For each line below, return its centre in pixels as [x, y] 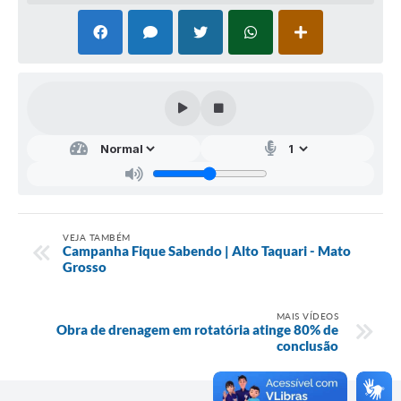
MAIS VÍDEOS [307, 316]
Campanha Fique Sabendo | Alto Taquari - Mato [207, 250]
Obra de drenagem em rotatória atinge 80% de [197, 329]
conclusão [307, 345]
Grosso [85, 266]
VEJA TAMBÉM [97, 237]
